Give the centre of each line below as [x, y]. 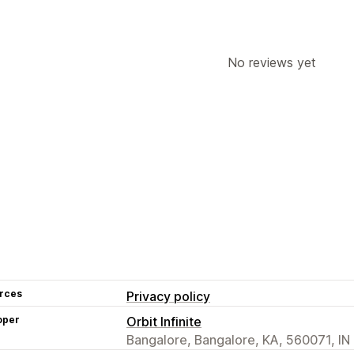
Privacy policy [168, 296]
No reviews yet [272, 62]
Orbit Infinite [164, 321]
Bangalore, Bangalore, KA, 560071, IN [238, 339]
